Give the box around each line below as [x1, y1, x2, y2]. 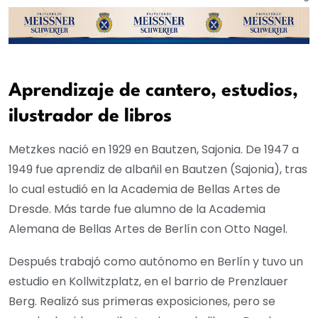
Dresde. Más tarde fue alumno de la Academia [9, 201, 265, 218]
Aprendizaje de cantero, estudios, [9, 82, 298, 101]
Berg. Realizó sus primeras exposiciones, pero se [9, 293, 275, 310]
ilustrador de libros [9, 107, 172, 126]
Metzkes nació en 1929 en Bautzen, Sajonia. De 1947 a [9, 141, 299, 158]
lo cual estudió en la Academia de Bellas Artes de [9, 181, 280, 198]
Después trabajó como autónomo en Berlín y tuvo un [9, 253, 303, 270]
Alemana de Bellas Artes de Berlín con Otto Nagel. [9, 221, 287, 238]
